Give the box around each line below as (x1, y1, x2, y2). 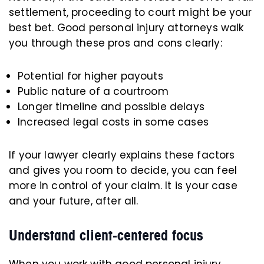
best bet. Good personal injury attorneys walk (9, 21, 244, 35)
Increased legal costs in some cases (18, 115, 209, 130)
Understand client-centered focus (9, 226, 203, 245)
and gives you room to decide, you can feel (9, 163, 237, 178)
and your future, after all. (9, 194, 138, 209)
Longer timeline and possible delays (18, 100, 204, 114)
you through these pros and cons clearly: (9, 36, 222, 51)
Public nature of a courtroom (18, 84, 169, 99)
